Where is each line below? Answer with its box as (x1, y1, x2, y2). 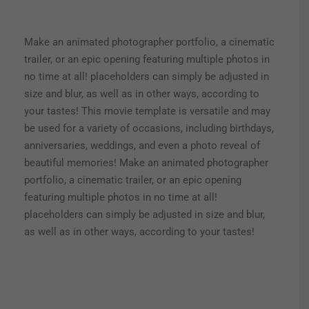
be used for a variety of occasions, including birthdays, (24, 122, 274, 135)
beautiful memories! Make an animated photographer (24, 157, 268, 170)
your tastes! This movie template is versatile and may (24, 105, 270, 118)
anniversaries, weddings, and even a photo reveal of (24, 139, 260, 152)
